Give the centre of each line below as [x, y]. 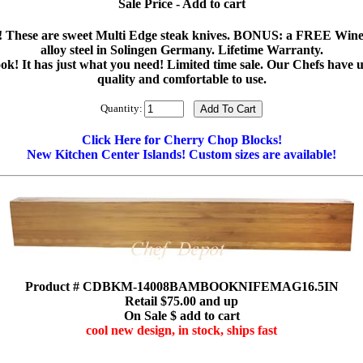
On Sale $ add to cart [181, 316]
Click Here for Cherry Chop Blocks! [181, 139]
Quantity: [122, 108]
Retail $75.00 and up [181, 301]
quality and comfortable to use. [181, 79]
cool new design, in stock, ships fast [181, 331]
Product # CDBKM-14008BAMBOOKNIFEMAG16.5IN [181, 287]
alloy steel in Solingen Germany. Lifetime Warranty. [181, 49]
